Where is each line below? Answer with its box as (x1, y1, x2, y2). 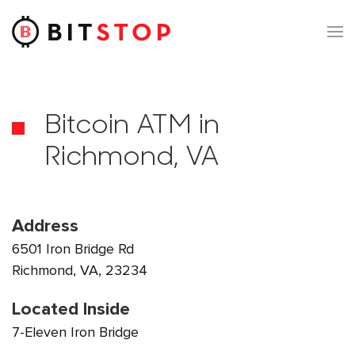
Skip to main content (36, 37, 148, 53)
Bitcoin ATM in (44, 113, 220, 139)
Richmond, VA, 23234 (12, 261, 147, 279)
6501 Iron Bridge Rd (12, 240, 134, 258)
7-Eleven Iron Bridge (12, 323, 139, 341)
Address (12, 215, 78, 237)
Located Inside (12, 298, 130, 320)
